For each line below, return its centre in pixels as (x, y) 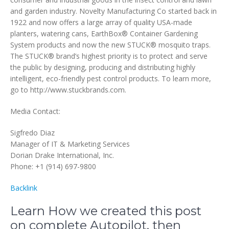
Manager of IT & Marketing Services (70, 144)
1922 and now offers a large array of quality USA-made (101, 22)
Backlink (24, 188)
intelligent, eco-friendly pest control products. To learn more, (111, 78)
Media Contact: (35, 111)
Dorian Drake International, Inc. (62, 155)
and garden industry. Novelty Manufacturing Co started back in (113, 11)
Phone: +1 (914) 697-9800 (53, 166)
